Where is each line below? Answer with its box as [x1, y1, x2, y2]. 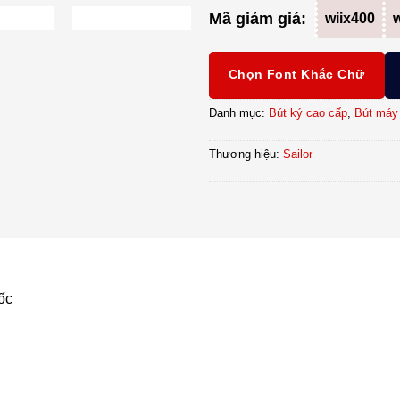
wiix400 [324, 11, 375, 27]
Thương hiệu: [208, 147, 283, 162]
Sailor [282, 147, 312, 162]
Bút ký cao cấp [268, 106, 347, 121]
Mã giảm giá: [208, 9, 306, 28]
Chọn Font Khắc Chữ [228, 67, 365, 82]
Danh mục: [208, 106, 269, 121]
